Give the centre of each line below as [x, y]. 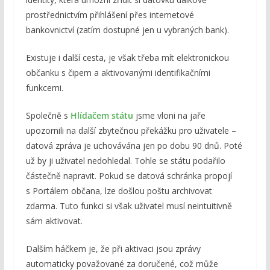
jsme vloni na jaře [169, 116]
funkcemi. [44, 88]
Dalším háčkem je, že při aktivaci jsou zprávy [113, 249]
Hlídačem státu [102, 116]
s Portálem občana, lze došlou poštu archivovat [119, 191]
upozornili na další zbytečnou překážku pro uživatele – [131, 131]
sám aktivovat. [54, 221]
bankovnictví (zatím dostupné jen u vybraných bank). [127, 30]
